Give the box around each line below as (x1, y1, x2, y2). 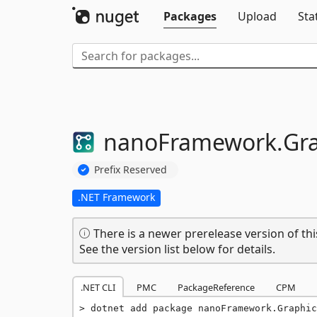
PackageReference (178, 280, 255, 294)
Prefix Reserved (94, 162, 167, 176)
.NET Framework (78, 190, 155, 204)
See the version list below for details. (79, 241, 275, 257)
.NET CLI (81, 280, 115, 294)
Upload (238, 8, 277, 24)
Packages (163, 8, 217, 24)
